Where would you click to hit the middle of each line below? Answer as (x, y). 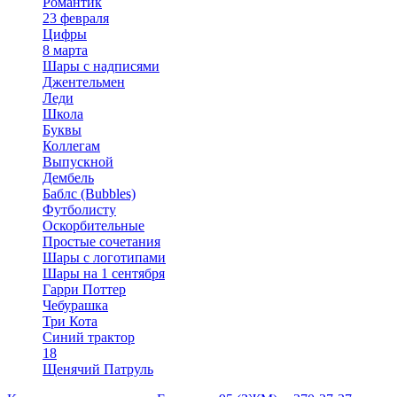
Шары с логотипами (104, 257)
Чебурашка (75, 305)
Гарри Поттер (84, 289)
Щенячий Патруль (98, 369)
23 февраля (76, 18)
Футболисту (79, 210)
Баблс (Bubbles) (89, 194)
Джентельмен (84, 82)
